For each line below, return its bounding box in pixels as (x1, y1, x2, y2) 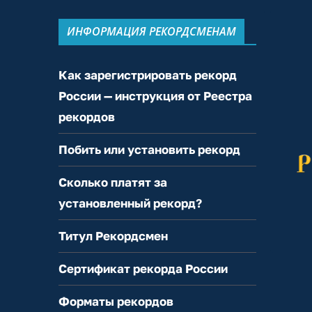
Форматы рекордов (58, 294, 173, 309)
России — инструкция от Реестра (58, 88, 252, 104)
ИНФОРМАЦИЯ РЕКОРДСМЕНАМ (67, 24, 236, 40)
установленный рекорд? (58, 196, 202, 211)
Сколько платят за (58, 175, 167, 190)
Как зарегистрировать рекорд (58, 68, 237, 83)
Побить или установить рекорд (58, 142, 240, 157)
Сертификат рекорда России (58, 261, 228, 276)
